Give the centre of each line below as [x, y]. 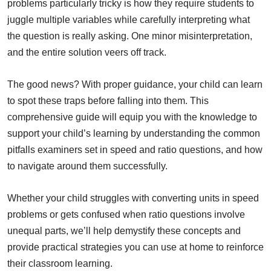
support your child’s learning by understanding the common [134, 134]
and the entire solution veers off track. [87, 53]
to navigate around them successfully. [87, 166]
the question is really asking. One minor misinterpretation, [130, 36]
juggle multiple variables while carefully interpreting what [129, 20]
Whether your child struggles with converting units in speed [133, 198]
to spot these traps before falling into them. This [108, 101]
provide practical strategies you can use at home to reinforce [135, 247]
